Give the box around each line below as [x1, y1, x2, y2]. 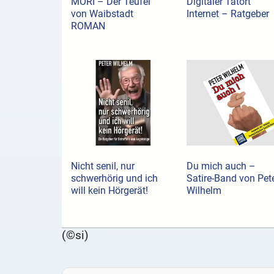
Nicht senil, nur [70, 160, 135, 172]
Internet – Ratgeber [186, 8, 269, 20]
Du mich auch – [186, 160, 256, 172]
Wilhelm [186, 185, 221, 197]
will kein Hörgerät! [70, 185, 148, 197]
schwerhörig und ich [70, 172, 158, 185]
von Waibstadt [70, 8, 133, 20]
